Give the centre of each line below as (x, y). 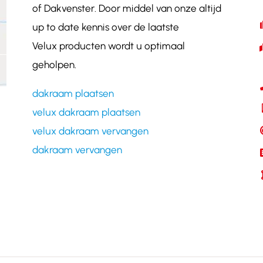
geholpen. (54, 64)
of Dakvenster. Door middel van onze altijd (127, 8)
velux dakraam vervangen (90, 131)
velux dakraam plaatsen (86, 112)
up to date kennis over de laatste (105, 27)
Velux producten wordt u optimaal (108, 45)
